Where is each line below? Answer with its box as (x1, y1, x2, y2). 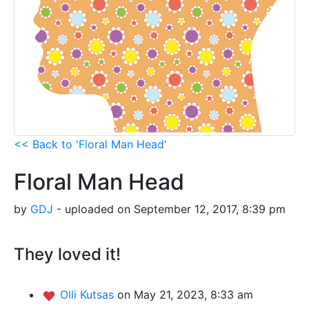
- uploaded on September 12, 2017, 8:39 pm (53, 202, 286, 217)
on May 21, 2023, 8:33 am (117, 288, 253, 302)
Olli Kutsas (60, 288, 117, 302)
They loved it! (14, 244, 121, 265)
